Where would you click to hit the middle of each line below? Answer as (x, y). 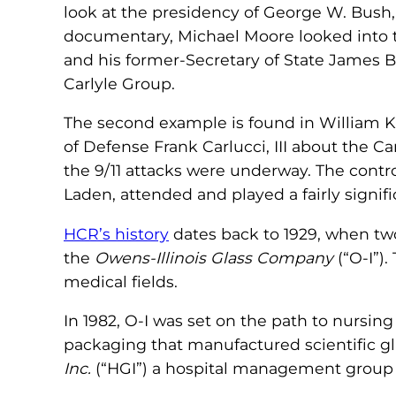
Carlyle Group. (119, 83)
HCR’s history (116, 233)
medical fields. (121, 281)
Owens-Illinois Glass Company (214, 257)
